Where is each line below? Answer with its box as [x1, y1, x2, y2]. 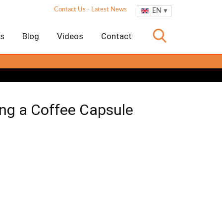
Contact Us [54, 6, 86, 13]
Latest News [91, 6, 127, 13]
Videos [57, 31, 83, 41]
